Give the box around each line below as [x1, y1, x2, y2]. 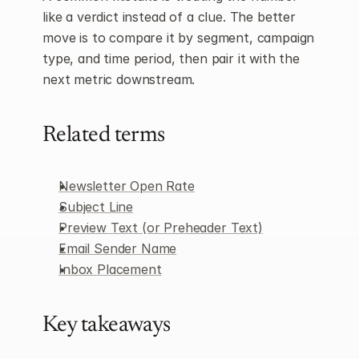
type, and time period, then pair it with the [42, 50, 300, 67]
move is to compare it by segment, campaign [42, 30, 315, 46]
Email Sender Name [58, 240, 177, 256]
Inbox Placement [58, 261, 162, 277]
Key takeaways [42, 314, 171, 337]
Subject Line [58, 199, 134, 215]
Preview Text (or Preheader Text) [58, 220, 263, 236]
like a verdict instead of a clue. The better [42, 9, 296, 25]
